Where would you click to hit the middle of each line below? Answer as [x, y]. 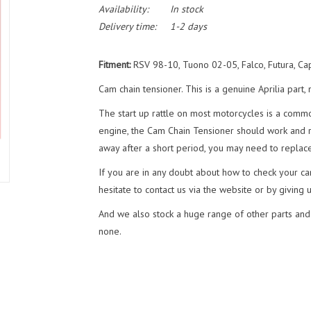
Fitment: [116, 65]
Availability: [123, 9]
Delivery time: [127, 26]
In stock [186, 9]
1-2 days [188, 26]
